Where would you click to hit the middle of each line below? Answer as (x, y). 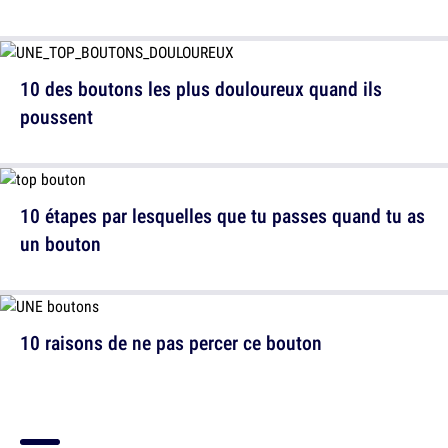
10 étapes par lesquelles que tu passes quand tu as (222, 215)
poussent (56, 116)
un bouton (60, 243)
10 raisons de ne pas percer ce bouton (171, 342)
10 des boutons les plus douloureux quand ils (201, 88)
